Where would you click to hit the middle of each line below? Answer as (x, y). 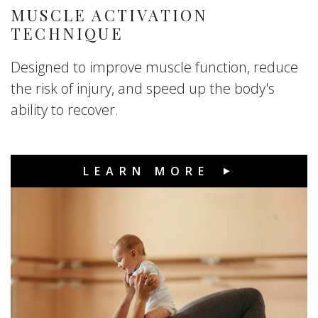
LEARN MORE (146, 171)
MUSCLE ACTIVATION (110, 15)
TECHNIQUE (67, 34)
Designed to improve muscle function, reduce (154, 67)
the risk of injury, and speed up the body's (143, 89)
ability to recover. (65, 110)
